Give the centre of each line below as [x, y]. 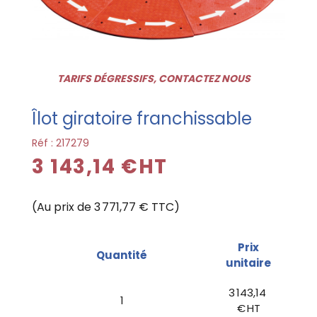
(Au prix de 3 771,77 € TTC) [106, 207]
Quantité [122, 255]
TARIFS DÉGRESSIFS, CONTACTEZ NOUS [154, 78]
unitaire [248, 263]
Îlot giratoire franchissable [142, 118]
